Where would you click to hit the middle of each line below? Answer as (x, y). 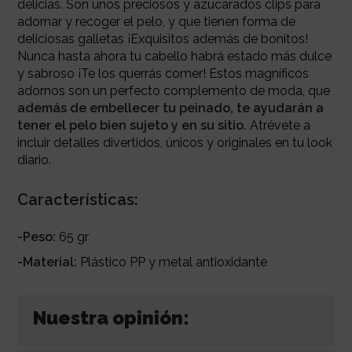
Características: (77, 199)
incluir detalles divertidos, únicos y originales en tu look (174, 142)
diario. (34, 159)
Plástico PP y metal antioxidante (172, 262)
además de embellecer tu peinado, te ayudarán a (170, 108)
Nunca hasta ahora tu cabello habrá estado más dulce (174, 56)
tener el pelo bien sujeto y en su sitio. (132, 125)
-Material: (47, 262)
